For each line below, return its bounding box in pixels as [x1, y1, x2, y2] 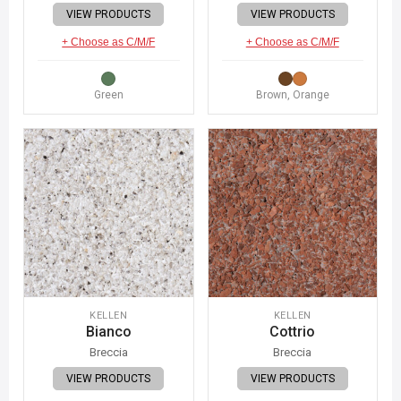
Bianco [85, 323, 132, 340]
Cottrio [269, 323, 316, 340]
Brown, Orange [255, 88, 329, 101]
